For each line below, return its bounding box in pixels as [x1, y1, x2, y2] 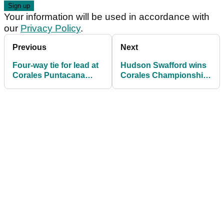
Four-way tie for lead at [12, 61, 98, 70]
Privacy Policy [20, 23, 80, 34]
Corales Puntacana [12, 71, 85, 80]
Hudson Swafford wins [120, 61, 206, 70]
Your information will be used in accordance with [4, 11, 209, 22]
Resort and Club [12, 81, 74, 90]
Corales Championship [120, 71, 208, 80]
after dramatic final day [120, 81, 206, 90]
